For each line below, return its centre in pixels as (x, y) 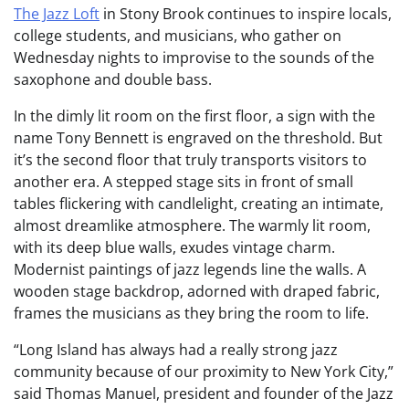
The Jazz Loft (57, 14)
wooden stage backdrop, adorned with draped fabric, (197, 292)
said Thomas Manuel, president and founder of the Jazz (204, 394)
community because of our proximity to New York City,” (204, 372)
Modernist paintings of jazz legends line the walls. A (190, 270)
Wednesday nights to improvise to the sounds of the (194, 58)
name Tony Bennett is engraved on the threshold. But (198, 138)
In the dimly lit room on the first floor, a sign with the (194, 116)
